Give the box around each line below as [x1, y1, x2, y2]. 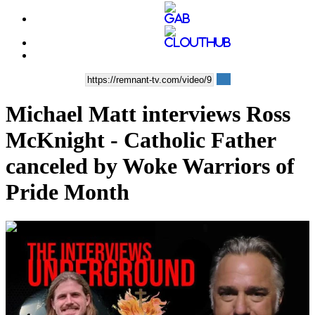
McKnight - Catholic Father [6, 127, 276, 153]
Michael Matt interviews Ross [6, 101, 290, 127]
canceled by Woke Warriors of [6, 153, 295, 179]
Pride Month [6, 179, 129, 205]
